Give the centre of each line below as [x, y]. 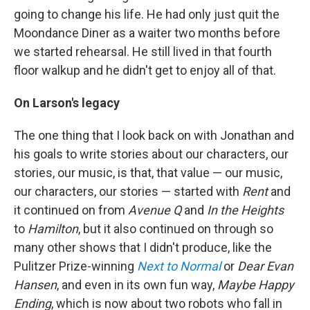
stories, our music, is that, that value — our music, [148, 173]
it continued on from [71, 210]
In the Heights [245, 210]
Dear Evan [265, 266]
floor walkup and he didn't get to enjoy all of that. [145, 70]
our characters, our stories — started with [128, 191]
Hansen [35, 285]
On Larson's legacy [67, 103]
